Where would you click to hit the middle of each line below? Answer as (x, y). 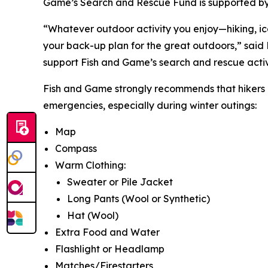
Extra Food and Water (107, 232)
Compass (76, 148)
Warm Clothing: (90, 165)
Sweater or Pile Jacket (120, 182)
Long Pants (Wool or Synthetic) (138, 199)
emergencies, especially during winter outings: (150, 105)
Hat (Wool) (93, 215)
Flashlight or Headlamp (110, 249)
